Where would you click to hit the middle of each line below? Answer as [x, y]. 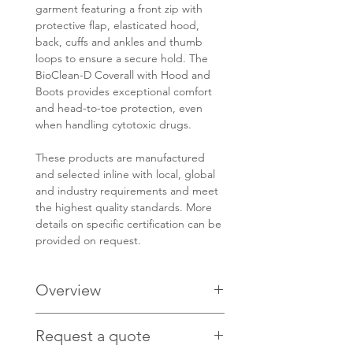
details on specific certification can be [128, 224]
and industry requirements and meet [127, 191]
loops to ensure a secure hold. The [122, 58]
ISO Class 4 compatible [109, 337]
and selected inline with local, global [125, 174]
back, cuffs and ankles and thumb [119, 42]
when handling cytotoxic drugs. [113, 124]
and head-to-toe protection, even [119, 108]
